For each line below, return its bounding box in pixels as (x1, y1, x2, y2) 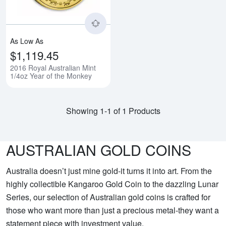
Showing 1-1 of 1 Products (66, 105, 160, 117)
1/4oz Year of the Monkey (10, 71, 92, 81)
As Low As (10, 36, 43, 46)
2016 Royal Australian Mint (10, 63, 96, 73)
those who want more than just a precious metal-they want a (6, 204, 219, 216)
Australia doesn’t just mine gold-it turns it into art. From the (6, 165, 212, 177)
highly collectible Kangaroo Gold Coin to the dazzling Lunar (6, 178, 218, 190)
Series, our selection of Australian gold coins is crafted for (6, 191, 210, 203)
